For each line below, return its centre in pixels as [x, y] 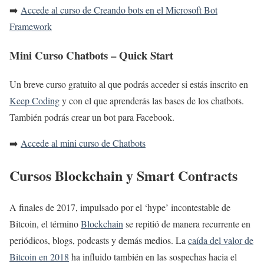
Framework [31, 27]
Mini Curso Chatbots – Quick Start [91, 55]
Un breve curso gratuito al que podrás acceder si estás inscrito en [129, 84]
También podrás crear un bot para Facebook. [92, 117]
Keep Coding [34, 100]
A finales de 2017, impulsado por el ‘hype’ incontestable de [120, 207]
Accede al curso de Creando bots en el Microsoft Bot [119, 10]
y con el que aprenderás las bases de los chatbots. [152, 100]
